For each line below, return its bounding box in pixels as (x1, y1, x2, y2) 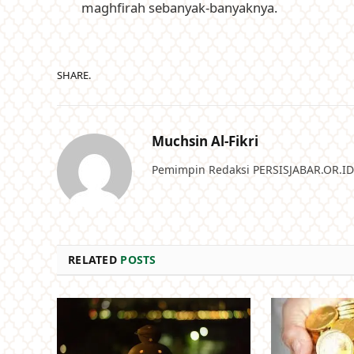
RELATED (68, 252, 121, 268)
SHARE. (57, 67, 91, 82)
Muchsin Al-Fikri (152, 132, 258, 151)
